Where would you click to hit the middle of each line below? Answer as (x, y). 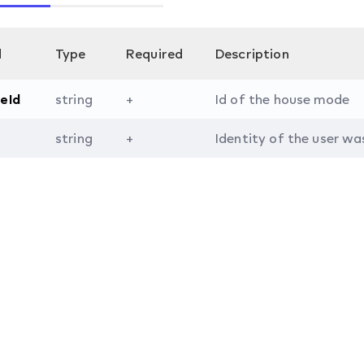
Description (252, 54)
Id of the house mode (282, 99)
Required (155, 54)
